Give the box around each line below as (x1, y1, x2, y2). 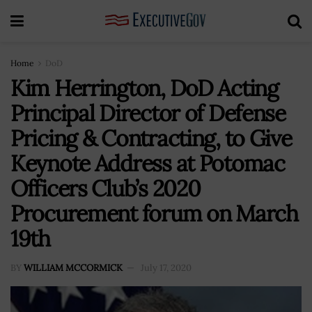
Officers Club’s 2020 (10, 174, 201, 203)
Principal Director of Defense (10, 99, 286, 127)
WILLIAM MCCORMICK (24, 261, 123, 274)
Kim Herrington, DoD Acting (10, 74, 279, 102)
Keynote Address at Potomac (10, 149, 285, 178)
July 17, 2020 (141, 261, 192, 274)
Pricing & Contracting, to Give (10, 124, 292, 153)
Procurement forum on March (10, 199, 298, 228)
